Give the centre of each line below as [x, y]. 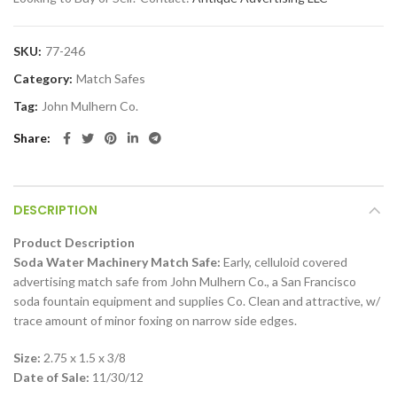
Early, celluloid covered [284, 262]
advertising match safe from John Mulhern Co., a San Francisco [185, 281]
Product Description [74, 242]
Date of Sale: [51, 377]
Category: [44, 78]
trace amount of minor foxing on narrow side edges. [155, 320]
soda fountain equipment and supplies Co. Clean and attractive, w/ [197, 301]
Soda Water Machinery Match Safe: [117, 262]
